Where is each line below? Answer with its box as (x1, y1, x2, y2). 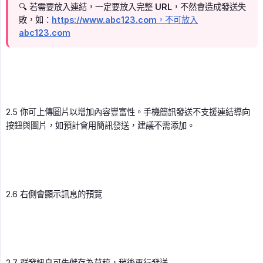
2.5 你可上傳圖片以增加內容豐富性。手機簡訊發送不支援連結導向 (6, 107, 250, 117)
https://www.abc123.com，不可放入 (52, 15, 198, 25)
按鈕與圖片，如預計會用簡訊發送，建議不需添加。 (6, 120, 195, 131)
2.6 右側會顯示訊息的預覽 (6, 189, 102, 200)
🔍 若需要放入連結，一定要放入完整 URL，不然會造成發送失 (19, 2, 246, 12)
